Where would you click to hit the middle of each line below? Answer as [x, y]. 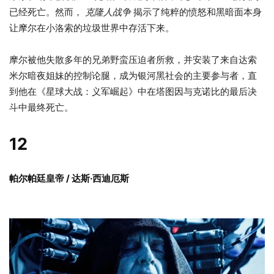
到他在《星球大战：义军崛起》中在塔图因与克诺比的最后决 [133, 92]
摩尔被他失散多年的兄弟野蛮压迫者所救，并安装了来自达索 [133, 60]
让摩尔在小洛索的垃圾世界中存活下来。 [92, 28]
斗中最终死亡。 [41, 108]
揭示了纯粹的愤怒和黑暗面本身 [196, 12]
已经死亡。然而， [47, 12]
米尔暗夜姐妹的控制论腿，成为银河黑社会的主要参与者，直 [133, 76]
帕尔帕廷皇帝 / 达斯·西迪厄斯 [69, 179]
